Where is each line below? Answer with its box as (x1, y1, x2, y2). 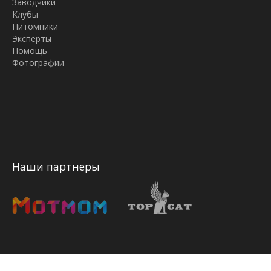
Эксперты (12, 33, 51, 44)
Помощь (12, 45, 47, 56)
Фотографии (12, 57, 64, 68)
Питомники (12, 21, 58, 32)
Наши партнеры (12, 159, 100, 174)
